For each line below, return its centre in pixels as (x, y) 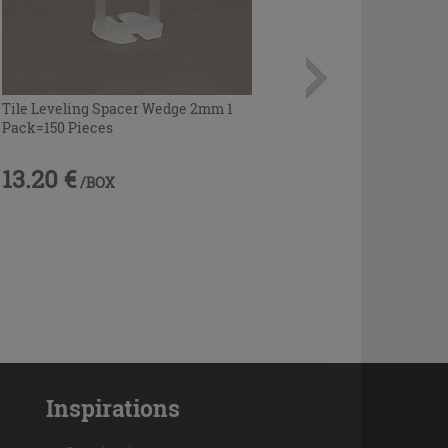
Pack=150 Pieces (58, 127)
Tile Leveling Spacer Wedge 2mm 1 (118, 108)
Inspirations (112, 408)
